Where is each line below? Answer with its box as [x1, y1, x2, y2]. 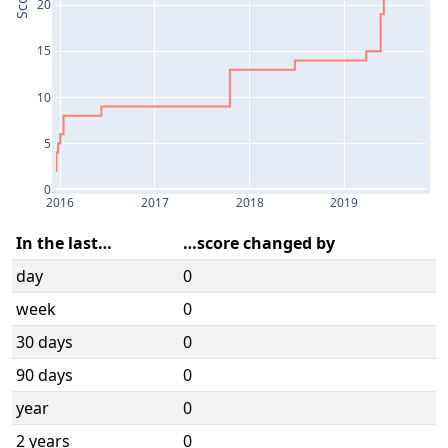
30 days [16, 330, 73, 353]
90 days [16, 363, 73, 386]
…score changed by [183, 231, 335, 254]
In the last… [16, 231, 112, 254]
